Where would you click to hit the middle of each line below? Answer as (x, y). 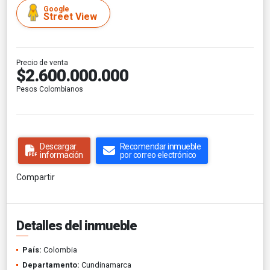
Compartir (36, 177)
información (61, 155)
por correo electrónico (158, 155)
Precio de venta (42, 62)
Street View (70, 16)
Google (56, 9)
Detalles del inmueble (77, 225)
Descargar (58, 146)
